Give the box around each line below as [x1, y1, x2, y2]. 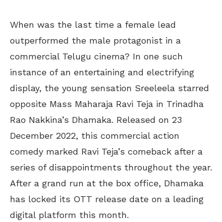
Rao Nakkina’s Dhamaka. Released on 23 [10, 114, 182, 125]
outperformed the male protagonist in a [10, 35, 181, 46]
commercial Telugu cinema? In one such [10, 51, 183, 61]
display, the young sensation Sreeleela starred [10, 82, 209, 93]
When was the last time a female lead [10, 19, 176, 30]
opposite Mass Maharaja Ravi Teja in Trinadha [10, 98, 204, 109]
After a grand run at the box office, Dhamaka [10, 177, 204, 188]
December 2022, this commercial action [10, 130, 179, 141]
